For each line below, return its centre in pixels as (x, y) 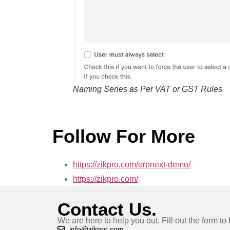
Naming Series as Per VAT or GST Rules (148, 89)
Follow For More (124, 136)
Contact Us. (107, 209)
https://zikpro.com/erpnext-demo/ (132, 164)
